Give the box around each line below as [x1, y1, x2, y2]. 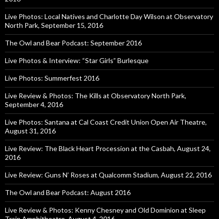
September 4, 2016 [5, 100, 63, 109]
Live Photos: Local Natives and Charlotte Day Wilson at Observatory [5, 12, 213, 21]
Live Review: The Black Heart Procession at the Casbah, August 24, [5, 144, 211, 153]
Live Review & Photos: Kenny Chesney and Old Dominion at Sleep [5, 206, 206, 214]
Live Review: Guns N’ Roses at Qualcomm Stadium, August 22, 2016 [5, 171, 212, 179]
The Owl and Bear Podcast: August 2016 [5, 188, 131, 197]
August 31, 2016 [5, 127, 56, 135]
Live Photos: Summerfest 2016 [5, 74, 99, 82]
